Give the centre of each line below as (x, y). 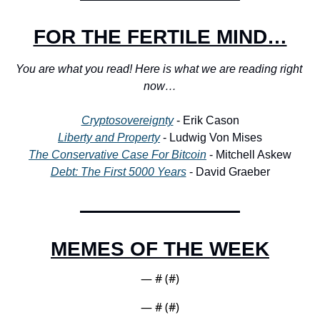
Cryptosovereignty (127, 121)
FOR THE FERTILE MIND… (160, 37)
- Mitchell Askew (249, 155)
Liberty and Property (109, 138)
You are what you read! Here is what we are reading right (159, 69)
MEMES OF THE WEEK (160, 249)
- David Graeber (228, 172)
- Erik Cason (206, 121)
